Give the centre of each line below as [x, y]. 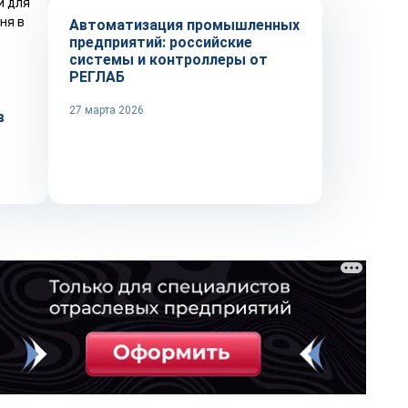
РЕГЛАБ [97, 77]
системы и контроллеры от [168, 60]
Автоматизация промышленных [184, 25]
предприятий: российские [161, 42]
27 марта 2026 [107, 110]
